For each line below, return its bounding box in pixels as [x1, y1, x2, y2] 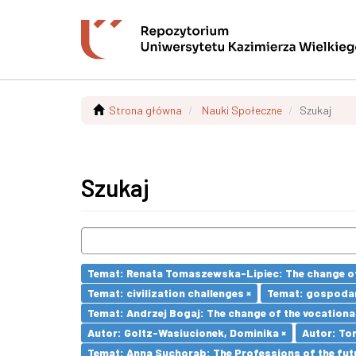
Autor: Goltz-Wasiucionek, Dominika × [87, 326, 286, 339]
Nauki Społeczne [202, 103, 282, 117]
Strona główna [109, 103, 182, 117]
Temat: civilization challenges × [87, 286, 251, 300]
